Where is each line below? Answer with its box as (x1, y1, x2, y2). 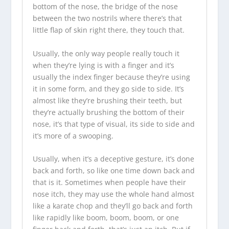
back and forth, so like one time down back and (32, 165, 195, 175)
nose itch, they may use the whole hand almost (32, 189, 194, 199)
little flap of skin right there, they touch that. (32, 25, 185, 35)
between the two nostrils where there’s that (32, 13, 182, 24)
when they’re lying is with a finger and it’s (32, 60, 174, 70)
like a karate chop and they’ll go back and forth (32, 200, 193, 211)
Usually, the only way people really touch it (32, 48, 179, 58)
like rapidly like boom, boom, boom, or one (32, 212, 179, 222)
